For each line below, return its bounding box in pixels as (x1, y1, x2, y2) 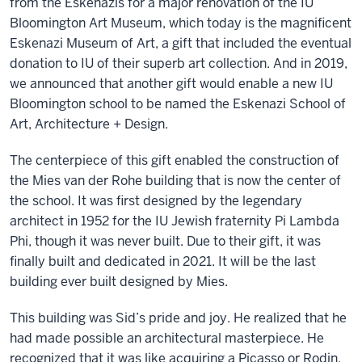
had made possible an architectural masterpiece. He (10, 330, 324, 347)
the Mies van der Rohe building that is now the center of (10, 172, 341, 189)
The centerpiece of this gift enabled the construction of (10, 152, 339, 169)
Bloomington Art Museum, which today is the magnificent (10, 15, 351, 32)
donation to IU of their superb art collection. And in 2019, (10, 55, 347, 72)
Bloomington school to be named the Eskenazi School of (10, 95, 346, 112)
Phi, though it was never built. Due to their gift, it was (10, 233, 321, 250)
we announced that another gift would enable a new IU (10, 75, 333, 92)
